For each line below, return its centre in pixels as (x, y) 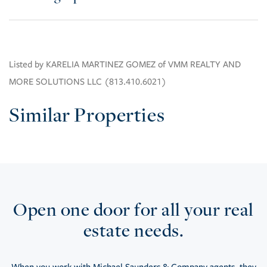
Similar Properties (87, 115)
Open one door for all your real (133, 209)
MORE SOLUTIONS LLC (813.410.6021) (88, 82)
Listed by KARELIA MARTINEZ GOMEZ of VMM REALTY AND (125, 65)
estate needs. (133, 230)
